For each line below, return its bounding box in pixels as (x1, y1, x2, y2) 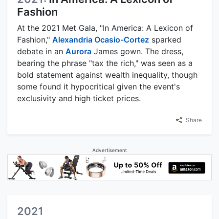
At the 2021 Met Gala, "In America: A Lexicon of (17, 22, 193, 33)
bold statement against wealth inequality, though (17, 69, 197, 80)
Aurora (66, 46, 91, 56)
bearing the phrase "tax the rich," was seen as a (17, 58, 193, 68)
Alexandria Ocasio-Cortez (52, 34, 149, 44)
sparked (149, 34, 181, 44)
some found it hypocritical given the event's (17, 81, 180, 91)
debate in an (17, 46, 66, 56)
